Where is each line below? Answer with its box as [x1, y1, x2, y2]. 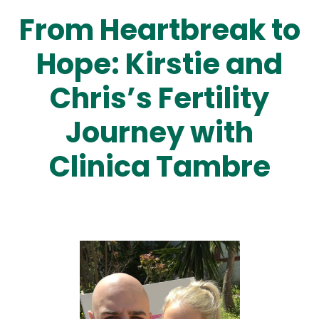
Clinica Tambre [48, 146, 271, 187]
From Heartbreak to [19, 9, 300, 50]
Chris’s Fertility [50, 78, 269, 118]
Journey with [66, 112, 253, 152]
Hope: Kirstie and [36, 43, 283, 84]
